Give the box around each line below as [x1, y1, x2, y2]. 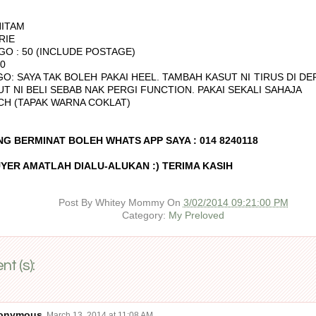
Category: [122, 209, 169, 221]
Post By [58, 196, 95, 208]
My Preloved [169, 209, 224, 221]
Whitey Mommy [95, 196, 164, 208]
